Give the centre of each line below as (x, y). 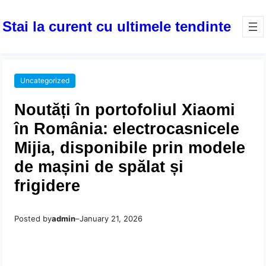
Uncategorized (45, 81)
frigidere (47, 186)
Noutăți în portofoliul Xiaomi (125, 110)
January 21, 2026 (111, 219)
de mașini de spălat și (99, 167)
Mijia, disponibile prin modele (130, 148)
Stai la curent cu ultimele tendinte (117, 26)
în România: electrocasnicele (127, 129)
